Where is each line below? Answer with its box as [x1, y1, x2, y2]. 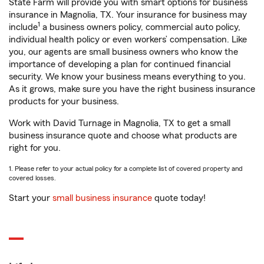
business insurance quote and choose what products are [9, 131, 237, 140]
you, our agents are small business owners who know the [9, 47, 238, 57]
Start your [9, 193, 52, 203]
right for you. [9, 143, 61, 153]
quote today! [152, 193, 206, 203]
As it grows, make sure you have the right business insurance [9, 84, 255, 94]
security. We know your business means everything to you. [9, 72, 246, 81]
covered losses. [9, 174, 56, 181]
